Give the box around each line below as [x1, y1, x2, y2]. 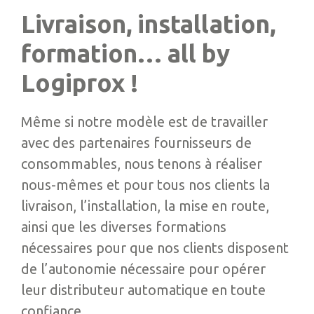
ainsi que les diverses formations [21, 219, 226, 235]
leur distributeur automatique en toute [21, 282, 266, 298]
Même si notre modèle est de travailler [21, 114, 268, 130]
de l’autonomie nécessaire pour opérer [21, 261, 266, 277]
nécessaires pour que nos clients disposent [21, 240, 289, 256]
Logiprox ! [21, 69, 138, 97]
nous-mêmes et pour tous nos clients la [21, 177, 270, 193]
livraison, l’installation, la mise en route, [21, 198, 269, 214]
